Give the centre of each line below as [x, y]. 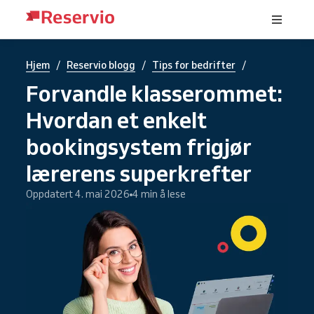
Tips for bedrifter [194, 65]
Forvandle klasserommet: [154, 93]
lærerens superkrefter [139, 173]
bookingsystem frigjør [139, 146]
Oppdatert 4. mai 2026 [78, 194]
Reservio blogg [101, 65]
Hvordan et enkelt [116, 120]
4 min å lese [159, 194]
